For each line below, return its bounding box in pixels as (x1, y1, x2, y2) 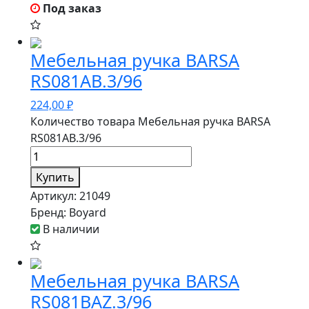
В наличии (40, 221, 99, 237)
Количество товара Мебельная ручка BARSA (30, 114, 270, 129)
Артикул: (30, 188, 79, 203)
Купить (36, 170, 74, 185)
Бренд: (30, 205, 69, 220)
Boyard (69, 205, 106, 220)
